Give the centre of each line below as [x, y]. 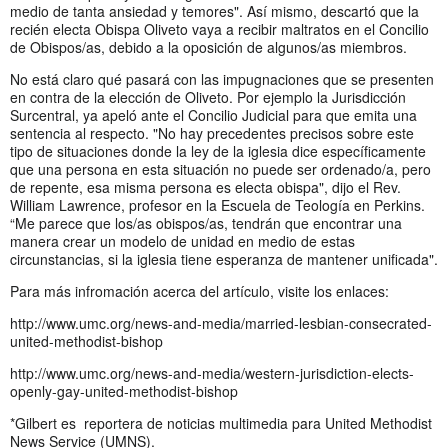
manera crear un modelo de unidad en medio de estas [182, 240]
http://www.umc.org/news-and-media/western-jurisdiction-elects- [212, 372]
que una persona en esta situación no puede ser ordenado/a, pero [220, 168]
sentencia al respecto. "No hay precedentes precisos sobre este [212, 132]
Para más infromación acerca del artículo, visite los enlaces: [201, 290]
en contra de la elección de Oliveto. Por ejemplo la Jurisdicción [208, 96]
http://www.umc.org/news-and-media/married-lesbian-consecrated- [221, 322]
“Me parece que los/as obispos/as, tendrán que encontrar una [206, 222]
